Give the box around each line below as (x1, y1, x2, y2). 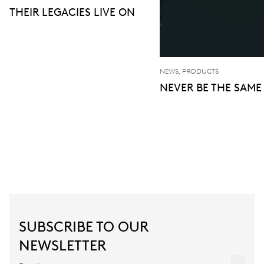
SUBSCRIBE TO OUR (19, 218, 148, 236)
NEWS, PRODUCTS (160, 67, 219, 76)
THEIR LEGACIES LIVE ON (9, 6, 135, 19)
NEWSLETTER (19, 237, 106, 255)
